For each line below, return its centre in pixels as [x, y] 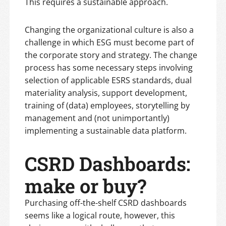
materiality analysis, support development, [106, 93]
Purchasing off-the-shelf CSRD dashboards [106, 203]
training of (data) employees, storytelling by [107, 106]
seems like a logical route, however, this [100, 216]
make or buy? [86, 186]
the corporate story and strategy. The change [111, 55]
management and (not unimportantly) [97, 118]
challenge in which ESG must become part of [109, 43]
